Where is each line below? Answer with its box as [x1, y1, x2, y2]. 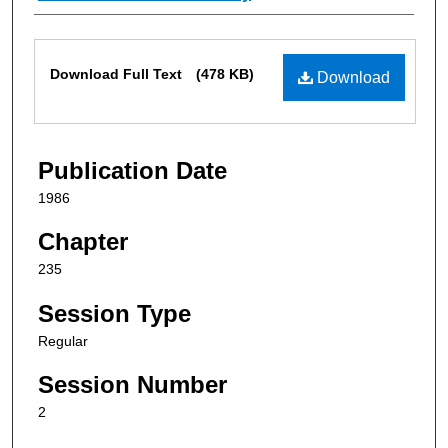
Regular [38, 332, 88, 349]
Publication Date [38, 156, 227, 184]
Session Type [38, 299, 191, 327]
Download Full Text [50, 65, 186, 82]
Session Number [38, 371, 227, 399]
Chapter [38, 228, 128, 256]
